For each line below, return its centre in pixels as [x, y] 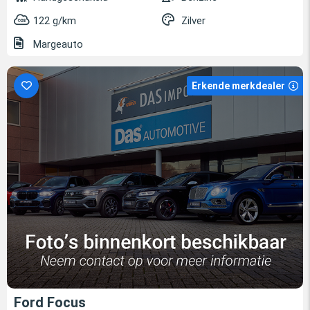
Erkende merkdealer [238, 86]
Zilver [193, 21]
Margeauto [57, 45]
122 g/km [55, 21]
